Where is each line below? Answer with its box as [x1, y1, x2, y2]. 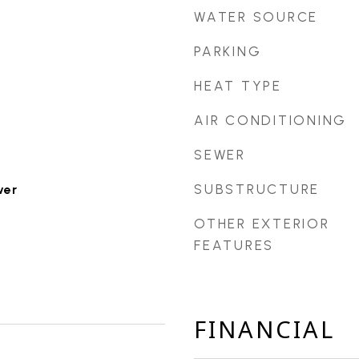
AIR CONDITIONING [194, 112, 347, 128]
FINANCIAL [194, 313, 335, 345]
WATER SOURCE [194, 9, 318, 25]
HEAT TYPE [194, 78, 282, 94]
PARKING [194, 43, 262, 59]
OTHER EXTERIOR [194, 216, 330, 232]
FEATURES [194, 237, 274, 253]
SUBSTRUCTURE [194, 181, 320, 197]
